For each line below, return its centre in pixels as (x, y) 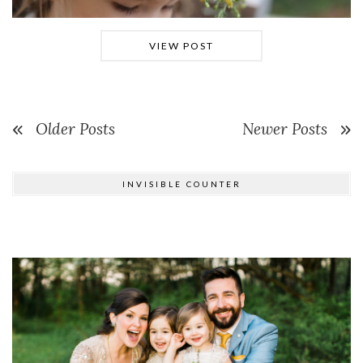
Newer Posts (285, 129)
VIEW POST (181, 46)
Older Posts (75, 129)
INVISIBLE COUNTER (181, 184)
